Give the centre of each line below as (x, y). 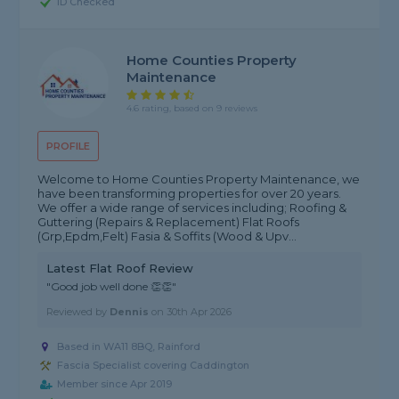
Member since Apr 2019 (115, 384)
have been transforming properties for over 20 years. (190, 194)
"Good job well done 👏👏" (112, 287)
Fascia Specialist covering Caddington (154, 366)
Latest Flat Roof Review (120, 269)
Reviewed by (78, 312)
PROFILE (69, 147)
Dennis (130, 312)
